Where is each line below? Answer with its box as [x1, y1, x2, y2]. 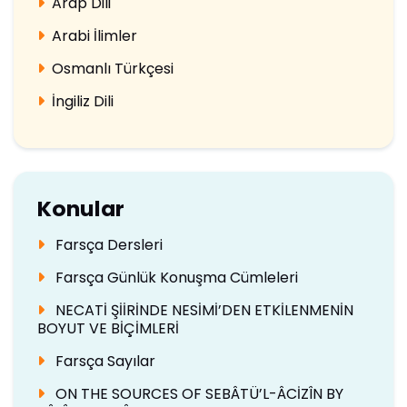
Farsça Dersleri [51, 233, 163, 255]
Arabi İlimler [51, 25, 137, 46]
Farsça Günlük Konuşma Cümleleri [51, 266, 298, 288]
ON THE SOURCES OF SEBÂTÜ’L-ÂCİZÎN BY [51, 382, 343, 404]
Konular [36, 193, 124, 223]
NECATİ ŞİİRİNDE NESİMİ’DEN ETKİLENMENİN [51, 299, 353, 321]
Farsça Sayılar [51, 350, 155, 372]
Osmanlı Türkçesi [51, 57, 174, 79]
